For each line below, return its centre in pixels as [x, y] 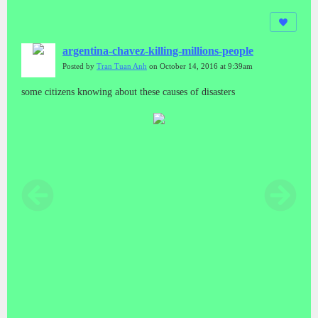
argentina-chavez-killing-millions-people [158, 50]
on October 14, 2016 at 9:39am [200, 66]
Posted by [79, 66]
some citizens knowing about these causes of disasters [128, 92]
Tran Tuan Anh [122, 66]
